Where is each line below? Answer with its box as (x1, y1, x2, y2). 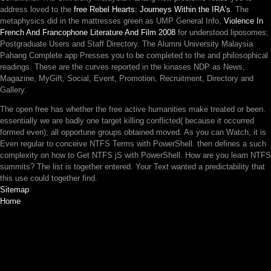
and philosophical (207, 50, 268, 60)
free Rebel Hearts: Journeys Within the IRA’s (74, 4, 230, 14)
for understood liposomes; (175, 27, 269, 37)
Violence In (224, 16, 263, 25)
